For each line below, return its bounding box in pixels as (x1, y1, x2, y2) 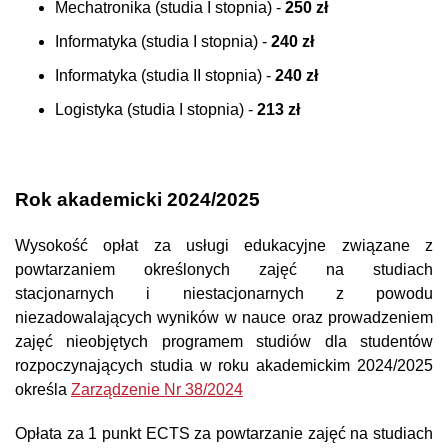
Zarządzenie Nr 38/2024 (71, 381, 243, 399)
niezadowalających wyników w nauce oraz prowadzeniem (15, 309, 433, 327)
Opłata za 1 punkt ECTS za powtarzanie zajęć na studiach (15, 425, 433, 443)
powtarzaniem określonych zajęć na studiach (15, 261, 433, 279)
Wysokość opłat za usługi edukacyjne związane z (15, 237, 433, 255)
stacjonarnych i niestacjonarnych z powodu (15, 285, 433, 303)
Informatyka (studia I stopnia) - (55, 33, 271, 51)
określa (15, 381, 71, 399)
